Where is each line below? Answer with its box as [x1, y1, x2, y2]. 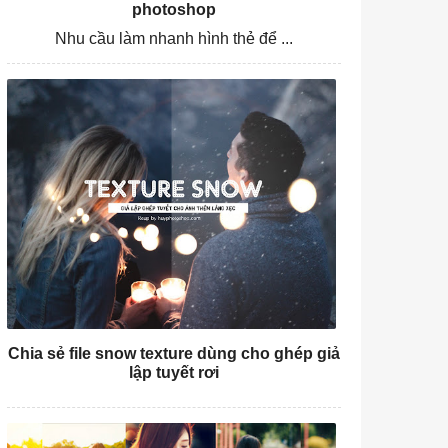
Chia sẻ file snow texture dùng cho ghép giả [7, 344, 340, 362]
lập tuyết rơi [128, 363, 219, 381]
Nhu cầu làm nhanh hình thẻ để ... [54, 29, 293, 47]
